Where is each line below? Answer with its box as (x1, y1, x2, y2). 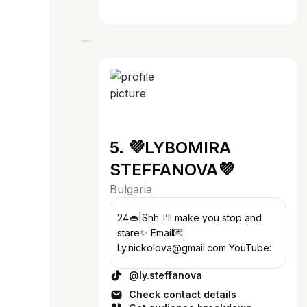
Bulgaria (110, 182, 152, 196)
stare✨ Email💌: (117, 227, 185, 238)
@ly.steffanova (129, 269, 202, 281)
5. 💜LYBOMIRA (110, 138, 231, 158)
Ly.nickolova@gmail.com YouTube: (117, 242, 271, 254)
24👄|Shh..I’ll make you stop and (117, 212, 262, 223)
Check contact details (129, 288, 236, 300)
